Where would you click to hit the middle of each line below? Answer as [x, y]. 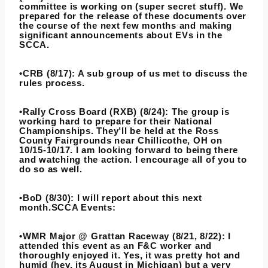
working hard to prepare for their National [116, 121]
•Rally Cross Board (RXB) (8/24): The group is [124, 112]
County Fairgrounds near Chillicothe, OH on [121, 141]
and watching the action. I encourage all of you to [133, 160]
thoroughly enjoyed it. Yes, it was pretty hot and [130, 255]
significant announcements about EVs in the [121, 35]
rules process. [52, 83]
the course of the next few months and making [126, 26]
